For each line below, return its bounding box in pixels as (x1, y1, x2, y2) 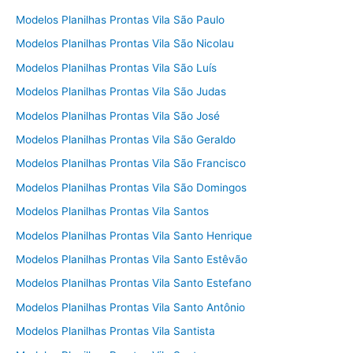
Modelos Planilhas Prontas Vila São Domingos (16, 180, 247, 194)
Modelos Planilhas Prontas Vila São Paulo (16, 13, 225, 26)
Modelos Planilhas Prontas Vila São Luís (16, 61, 217, 74)
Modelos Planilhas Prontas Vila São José (16, 109, 220, 122)
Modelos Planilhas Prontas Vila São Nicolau (16, 37, 234, 50)
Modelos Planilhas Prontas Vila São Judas (16, 85, 226, 98)
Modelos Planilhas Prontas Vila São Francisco (16, 157, 246, 170)
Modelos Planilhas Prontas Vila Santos (16, 205, 209, 218)
